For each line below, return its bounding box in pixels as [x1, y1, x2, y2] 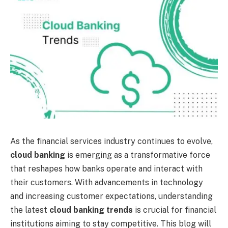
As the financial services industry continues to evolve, [10, 136, 213, 146]
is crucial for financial [133, 205, 216, 215]
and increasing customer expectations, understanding [10, 191, 213, 201]
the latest [10, 205, 49, 215]
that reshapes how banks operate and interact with [10, 163, 203, 174]
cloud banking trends [49, 205, 133, 215]
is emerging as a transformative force [65, 150, 210, 160]
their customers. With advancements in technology [10, 177, 203, 187]
